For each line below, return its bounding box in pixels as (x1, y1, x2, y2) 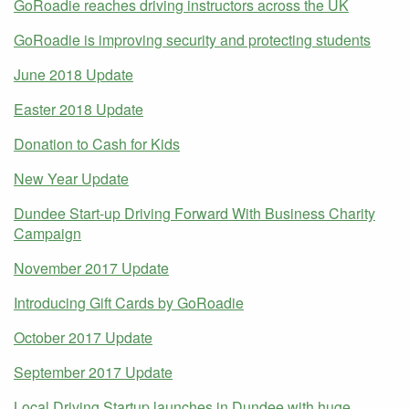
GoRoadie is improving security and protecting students (14, 28, 371, 50)
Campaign (14, 222, 81, 244)
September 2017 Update (14, 361, 173, 383)
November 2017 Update (14, 257, 169, 278)
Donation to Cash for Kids (14, 132, 180, 154)
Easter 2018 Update (14, 98, 143, 120)
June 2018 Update (14, 63, 133, 85)
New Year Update (14, 167, 129, 189)
